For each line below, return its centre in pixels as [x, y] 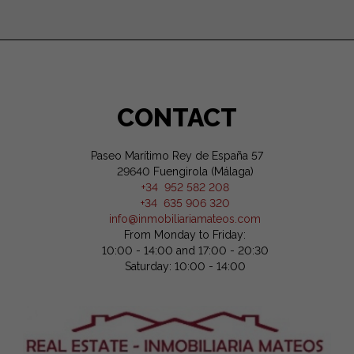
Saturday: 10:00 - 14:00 [185, 266]
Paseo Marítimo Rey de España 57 [177, 155]
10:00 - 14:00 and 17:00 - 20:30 [185, 250]
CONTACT [177, 117]
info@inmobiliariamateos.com [185, 218]
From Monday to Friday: [185, 234]
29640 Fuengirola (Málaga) [177, 171]
